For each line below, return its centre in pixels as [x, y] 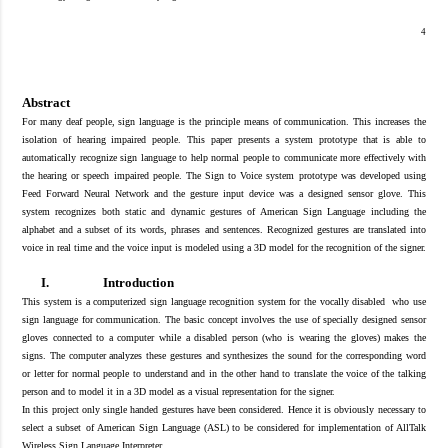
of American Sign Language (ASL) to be [171, 427]
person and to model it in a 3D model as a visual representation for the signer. [178, 391]
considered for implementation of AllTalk [342, 427]
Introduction [138, 282]
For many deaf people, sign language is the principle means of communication [184, 121]
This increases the [388, 121]
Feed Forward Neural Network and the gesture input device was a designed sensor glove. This [224, 193]
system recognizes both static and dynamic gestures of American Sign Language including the [224, 211]
